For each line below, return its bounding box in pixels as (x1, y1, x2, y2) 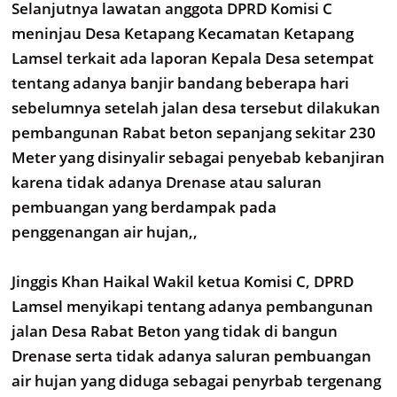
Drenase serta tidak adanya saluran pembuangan (12, 346, 371, 366)
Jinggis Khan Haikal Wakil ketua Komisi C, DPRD (12, 271, 354, 292)
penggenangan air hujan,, (12, 222, 198, 242)
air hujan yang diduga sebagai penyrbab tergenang (12, 370, 381, 391)
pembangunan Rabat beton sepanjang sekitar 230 (12, 122, 376, 143)
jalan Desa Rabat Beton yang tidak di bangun (12, 321, 338, 341)
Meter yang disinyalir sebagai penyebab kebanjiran (12, 147, 385, 167)
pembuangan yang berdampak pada (12, 197, 276, 217)
